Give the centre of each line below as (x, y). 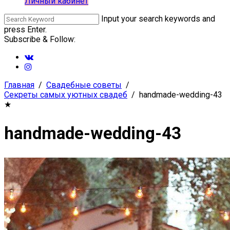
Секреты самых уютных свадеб (66, 95)
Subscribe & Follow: (40, 39)
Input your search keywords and (158, 19)
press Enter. (25, 30)
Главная (19, 85)
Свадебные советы (84, 85)
